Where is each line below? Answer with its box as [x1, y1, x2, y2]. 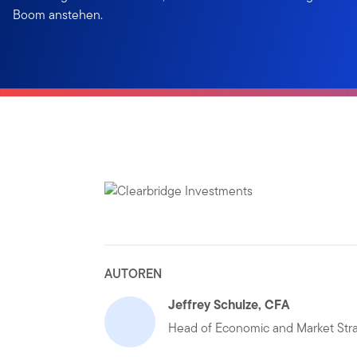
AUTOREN [104, 264, 163, 283]
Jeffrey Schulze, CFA [168, 294, 290, 314]
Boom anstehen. [13, 6, 103, 24]
